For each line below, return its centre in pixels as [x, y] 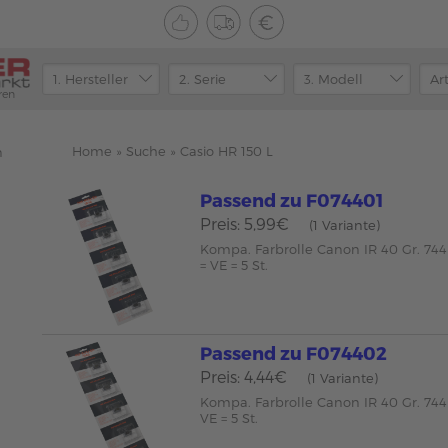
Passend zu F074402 [294, 352]
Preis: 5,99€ [245, 223]
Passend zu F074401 [292, 199]
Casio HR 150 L [226, 151]
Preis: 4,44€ [244, 376]
